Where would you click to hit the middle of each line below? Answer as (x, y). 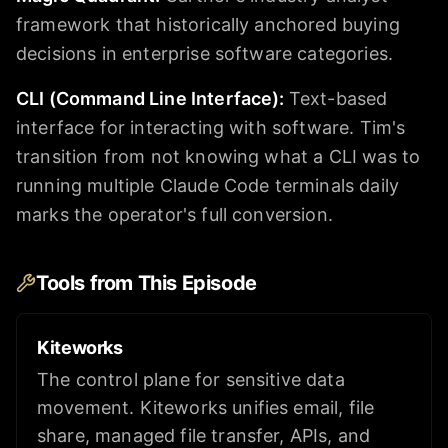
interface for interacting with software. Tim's (211, 128)
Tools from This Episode (146, 283)
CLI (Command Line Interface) (148, 99)
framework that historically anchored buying (208, 25)
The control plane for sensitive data (191, 380)
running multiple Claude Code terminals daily (208, 186)
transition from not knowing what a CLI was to (218, 157)
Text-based (338, 99)
